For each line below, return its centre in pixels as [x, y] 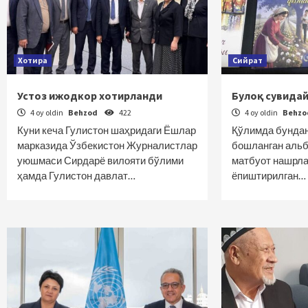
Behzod [84, 112]
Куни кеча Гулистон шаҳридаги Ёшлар [107, 130]
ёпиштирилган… [269, 175]
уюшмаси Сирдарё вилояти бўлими [100, 160]
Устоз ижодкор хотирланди [90, 96]
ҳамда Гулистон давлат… [76, 175]
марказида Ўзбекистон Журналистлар [107, 145]
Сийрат [248, 60]
